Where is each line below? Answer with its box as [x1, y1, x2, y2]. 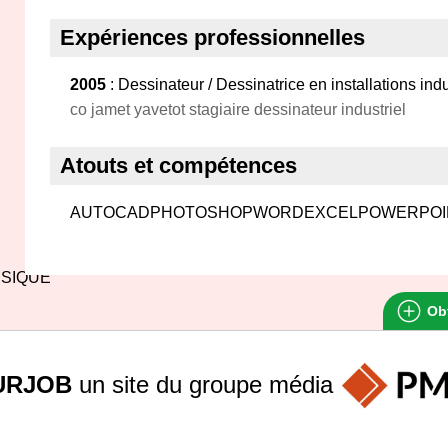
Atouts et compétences [60, 153, 297, 178]
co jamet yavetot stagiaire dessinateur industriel [70, 101, 406, 118]
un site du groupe [72, 370, 269, 398]
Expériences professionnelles [60, 25, 365, 50]
